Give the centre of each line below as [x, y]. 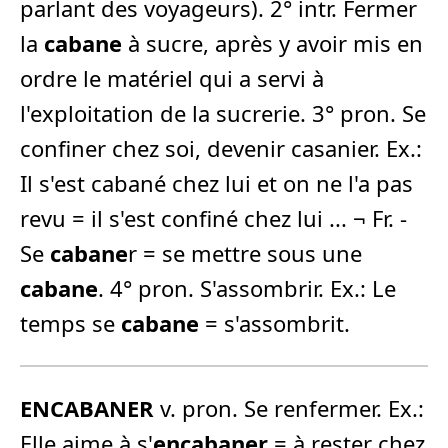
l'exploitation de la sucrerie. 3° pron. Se [223, 112]
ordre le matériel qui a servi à [172, 77]
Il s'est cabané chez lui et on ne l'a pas [216, 182]
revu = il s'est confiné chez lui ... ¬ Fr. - [213, 217]
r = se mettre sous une [245, 252]
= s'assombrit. [274, 322]
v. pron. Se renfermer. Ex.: [289, 407]
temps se [70, 322]
